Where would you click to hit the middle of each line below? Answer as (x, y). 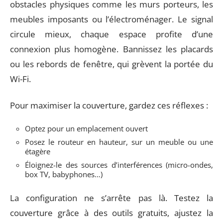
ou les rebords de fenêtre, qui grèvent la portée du (111, 64)
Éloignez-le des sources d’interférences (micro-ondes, (119, 165)
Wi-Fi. (20, 79)
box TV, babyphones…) (64, 174)
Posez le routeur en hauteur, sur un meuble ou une (119, 142)
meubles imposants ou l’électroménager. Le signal (111, 19)
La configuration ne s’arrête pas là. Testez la (111, 198)
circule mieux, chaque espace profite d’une (111, 34)
